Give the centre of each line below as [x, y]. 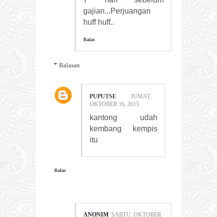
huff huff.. [99, 22]
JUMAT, [141, 97]
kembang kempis [124, 129]
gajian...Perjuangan [117, 11]
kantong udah [124, 118]
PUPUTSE [103, 97]
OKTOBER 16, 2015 [114, 104]
